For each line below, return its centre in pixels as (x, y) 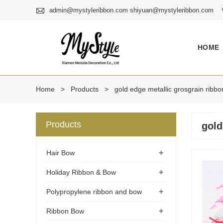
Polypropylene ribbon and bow (94, 191)
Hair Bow (60, 153)
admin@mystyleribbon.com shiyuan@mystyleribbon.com (131, 10)
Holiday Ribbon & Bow (81, 172)
